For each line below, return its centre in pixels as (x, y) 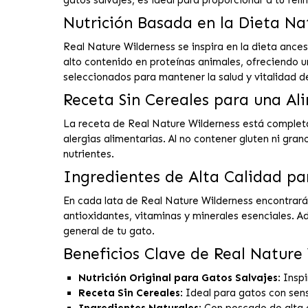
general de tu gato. (109, 231)
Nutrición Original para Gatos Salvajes (178, 278)
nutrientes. (88, 154)
